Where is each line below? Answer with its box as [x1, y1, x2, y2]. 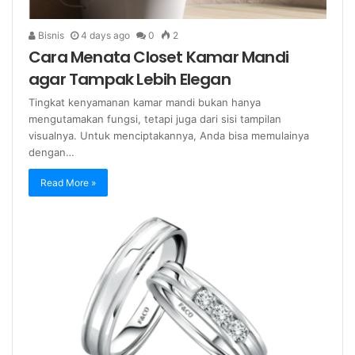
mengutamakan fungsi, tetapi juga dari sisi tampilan [29, 113, 281, 126]
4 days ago [81, 29, 130, 42]
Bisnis [36, 29, 64, 42]
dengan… [29, 146, 74, 159]
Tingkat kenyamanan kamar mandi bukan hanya [29, 96, 261, 109]
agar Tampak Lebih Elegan [29, 68, 231, 91]
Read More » [40, 177, 96, 189]
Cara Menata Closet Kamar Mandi [29, 46, 289, 69]
